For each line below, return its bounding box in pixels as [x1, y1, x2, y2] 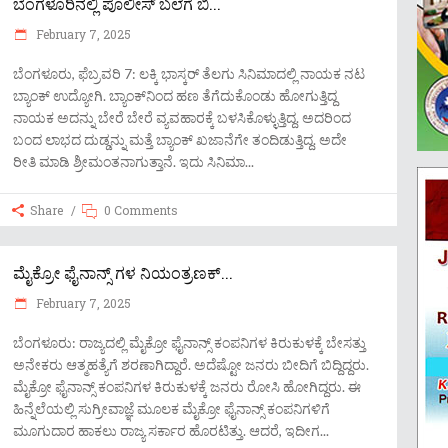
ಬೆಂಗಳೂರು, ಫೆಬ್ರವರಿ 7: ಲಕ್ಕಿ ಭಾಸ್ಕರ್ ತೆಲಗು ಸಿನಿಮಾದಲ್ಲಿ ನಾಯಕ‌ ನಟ [13, 65, 365, 82]
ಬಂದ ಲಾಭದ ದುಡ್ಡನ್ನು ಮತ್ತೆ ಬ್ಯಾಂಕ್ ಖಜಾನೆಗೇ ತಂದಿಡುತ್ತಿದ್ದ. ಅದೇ [13, 131, 347, 148]
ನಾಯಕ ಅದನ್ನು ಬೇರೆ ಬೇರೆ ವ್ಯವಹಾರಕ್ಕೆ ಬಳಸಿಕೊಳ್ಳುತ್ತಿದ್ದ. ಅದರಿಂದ [13, 109, 351, 126]
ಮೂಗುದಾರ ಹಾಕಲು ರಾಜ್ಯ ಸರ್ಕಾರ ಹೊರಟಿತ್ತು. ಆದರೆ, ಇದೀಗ [13, 422, 320, 439]
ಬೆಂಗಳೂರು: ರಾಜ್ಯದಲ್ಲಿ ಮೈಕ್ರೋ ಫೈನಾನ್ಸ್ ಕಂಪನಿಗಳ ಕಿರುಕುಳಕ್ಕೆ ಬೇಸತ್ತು [13, 334, 366, 351]
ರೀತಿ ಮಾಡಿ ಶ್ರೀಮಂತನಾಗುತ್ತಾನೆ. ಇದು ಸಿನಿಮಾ [13, 153, 245, 170]
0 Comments [104, 202, 178, 218]
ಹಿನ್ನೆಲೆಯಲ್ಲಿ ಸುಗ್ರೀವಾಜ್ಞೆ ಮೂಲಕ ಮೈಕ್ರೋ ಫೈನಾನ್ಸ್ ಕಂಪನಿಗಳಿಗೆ [13, 400, 330, 417]
